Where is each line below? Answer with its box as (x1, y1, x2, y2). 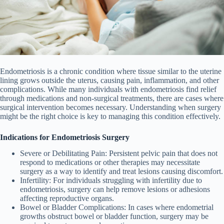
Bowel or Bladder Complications (20, 203, 124, 212)
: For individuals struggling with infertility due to (49, 176, 202, 185)
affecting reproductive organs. (20, 194, 114, 203)
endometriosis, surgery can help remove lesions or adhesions (20, 185, 210, 194)
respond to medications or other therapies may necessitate (20, 158, 200, 167)
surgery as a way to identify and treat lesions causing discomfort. (20, 167, 223, 176)
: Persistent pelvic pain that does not (105, 149, 217, 158)
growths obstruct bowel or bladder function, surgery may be (20, 212, 208, 221)
